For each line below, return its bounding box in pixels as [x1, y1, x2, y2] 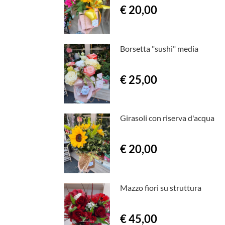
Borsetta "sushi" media [120, 43, 198, 53]
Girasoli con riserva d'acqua [120, 113, 214, 123]
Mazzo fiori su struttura [120, 182, 201, 192]
